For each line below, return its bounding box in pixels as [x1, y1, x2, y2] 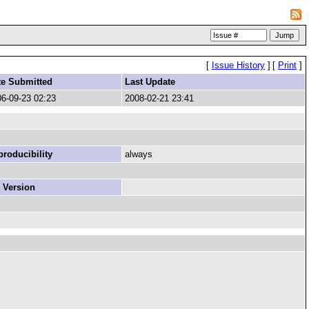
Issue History [212, 60, 265, 70]
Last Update [125, 77, 175, 87]
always [125, 149, 152, 159]
